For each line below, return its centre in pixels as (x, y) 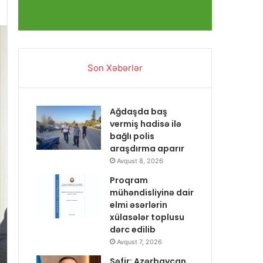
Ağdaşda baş (139, 112)
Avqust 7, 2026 (139, 242)
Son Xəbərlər (115, 68)
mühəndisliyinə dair (152, 193)
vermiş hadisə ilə (146, 124)
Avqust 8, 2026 (140, 161)
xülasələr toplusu (147, 218)
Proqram (129, 181)
